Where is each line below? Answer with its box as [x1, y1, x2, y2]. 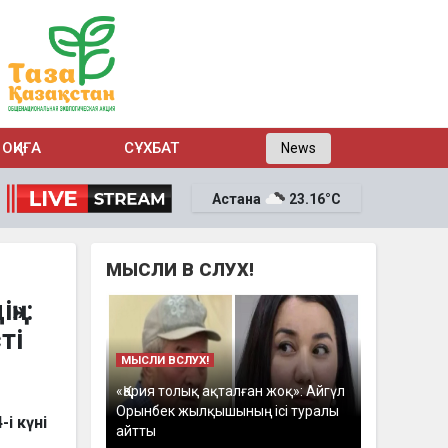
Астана [212, 190, 261, 207]
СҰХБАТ [123, 139, 179, 157]
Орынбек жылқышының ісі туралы [115, 403, 339, 419]
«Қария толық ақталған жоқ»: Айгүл [115, 383, 345, 399]
